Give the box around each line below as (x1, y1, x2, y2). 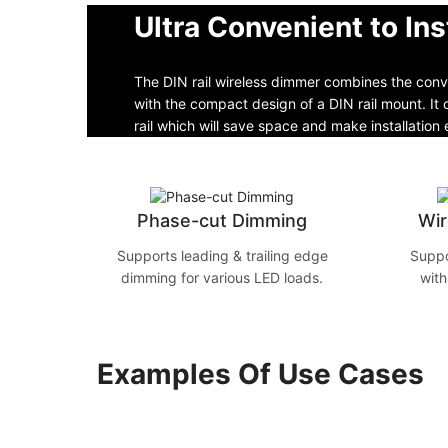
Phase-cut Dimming (137, 210, 307, 232)
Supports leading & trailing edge (116, 247, 328, 265)
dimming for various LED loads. (121, 269, 323, 287)
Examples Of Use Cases (97, 357, 424, 392)
